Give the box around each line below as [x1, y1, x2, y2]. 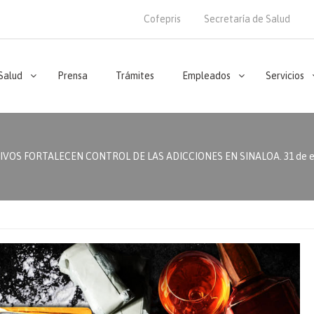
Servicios [266, 70, 304, 81]
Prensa [57, 70, 88, 81]
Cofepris [144, 13, 181, 25]
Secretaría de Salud [204, 13, 290, 25]
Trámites [116, 70, 154, 81]
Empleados [182, 70, 231, 81]
